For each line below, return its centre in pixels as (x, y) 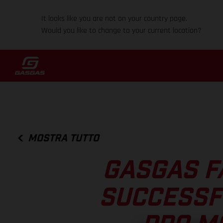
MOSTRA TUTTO (64, 138)
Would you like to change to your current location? (122, 31)
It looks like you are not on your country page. (114, 19)
